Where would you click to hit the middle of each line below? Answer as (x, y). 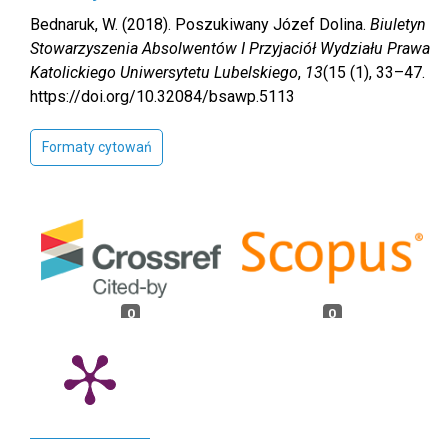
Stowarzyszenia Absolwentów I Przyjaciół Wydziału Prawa (230, 49)
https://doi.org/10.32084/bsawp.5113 (162, 97)
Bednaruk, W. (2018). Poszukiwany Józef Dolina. (200, 25)
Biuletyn (398, 25)
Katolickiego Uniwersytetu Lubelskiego (164, 73)
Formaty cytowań (96, 147)
